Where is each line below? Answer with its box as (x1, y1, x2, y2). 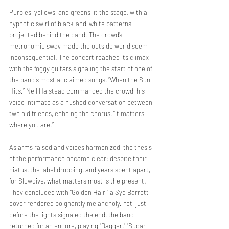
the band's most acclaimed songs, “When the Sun (9, 76, 152, 84)
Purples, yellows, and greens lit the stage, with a (9, 8, 149, 16)
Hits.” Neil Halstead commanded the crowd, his (9, 87, 146, 95)
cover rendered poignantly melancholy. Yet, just (9, 199, 148, 208)
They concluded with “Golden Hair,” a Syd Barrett (9, 188, 150, 196)
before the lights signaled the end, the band (9, 211, 135, 219)
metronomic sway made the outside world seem (9, 42, 149, 50)
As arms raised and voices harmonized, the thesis (9, 143, 153, 151)
